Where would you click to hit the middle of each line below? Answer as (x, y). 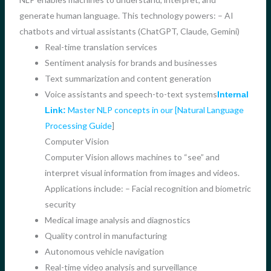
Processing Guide (78, 126)
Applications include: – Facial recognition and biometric (148, 189)
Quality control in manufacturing (106, 236)
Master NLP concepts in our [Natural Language (155, 110)
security (60, 204)
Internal (233, 95)
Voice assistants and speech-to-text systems (131, 94)
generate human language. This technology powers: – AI (126, 16)
